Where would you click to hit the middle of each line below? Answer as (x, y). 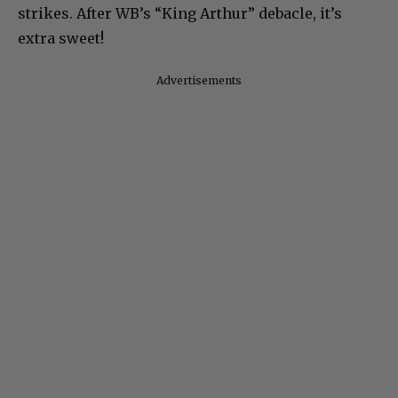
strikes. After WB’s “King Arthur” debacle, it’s (180, 14)
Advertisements (199, 81)
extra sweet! (61, 39)
